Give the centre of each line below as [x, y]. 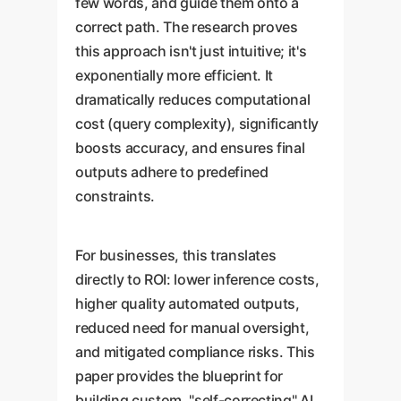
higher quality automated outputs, [188, 303]
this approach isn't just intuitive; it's [191, 51]
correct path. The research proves [187, 27]
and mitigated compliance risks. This [195, 352]
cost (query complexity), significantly [197, 124]
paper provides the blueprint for [179, 376]
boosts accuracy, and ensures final [190, 148]
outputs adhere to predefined [172, 172]
